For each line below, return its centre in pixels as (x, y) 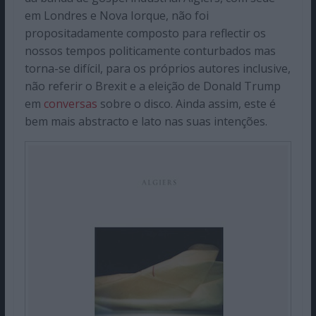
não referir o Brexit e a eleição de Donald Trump (152, 86)
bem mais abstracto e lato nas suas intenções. (146, 122)
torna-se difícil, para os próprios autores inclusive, (157, 69)
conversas (70, 104)
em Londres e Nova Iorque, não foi (116, 16)
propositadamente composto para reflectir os (145, 34)
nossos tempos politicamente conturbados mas (150, 51)
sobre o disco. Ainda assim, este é (186, 104)
